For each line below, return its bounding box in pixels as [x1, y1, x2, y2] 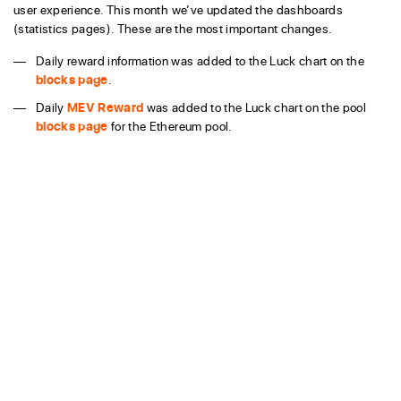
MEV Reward [67, 98, 144, 116]
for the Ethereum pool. [107, 117, 233, 135]
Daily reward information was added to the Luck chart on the [36, 52, 365, 70]
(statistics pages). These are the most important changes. [13, 20, 333, 38]
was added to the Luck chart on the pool [143, 98, 367, 116]
